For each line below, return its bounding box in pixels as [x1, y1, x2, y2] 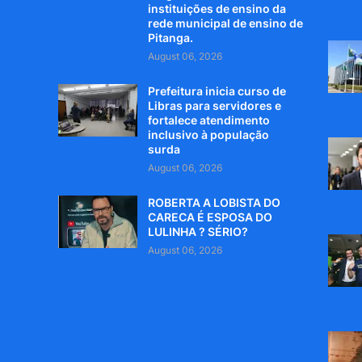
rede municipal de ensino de [148, 16, 304, 30]
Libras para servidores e [148, 99, 282, 112]
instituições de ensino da [148, 2, 287, 15]
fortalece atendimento [148, 113, 271, 127]
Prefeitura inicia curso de [148, 84, 287, 98]
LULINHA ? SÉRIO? [148, 225, 249, 238]
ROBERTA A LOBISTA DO [148, 196, 281, 209]
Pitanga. [148, 31, 194, 44]
